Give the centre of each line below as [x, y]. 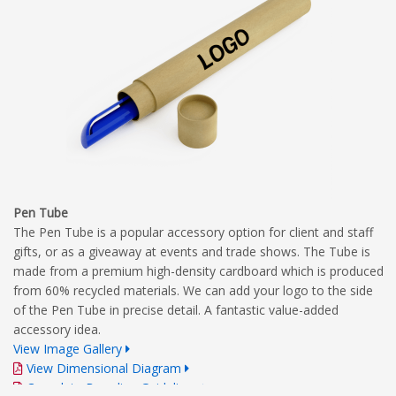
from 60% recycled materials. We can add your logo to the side [193, 290]
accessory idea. [59, 329]
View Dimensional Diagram [104, 368]
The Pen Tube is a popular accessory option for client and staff [193, 232]
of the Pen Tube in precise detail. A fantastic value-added [176, 309]
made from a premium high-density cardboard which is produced [198, 270]
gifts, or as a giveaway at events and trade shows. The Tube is [192, 251]
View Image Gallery [68, 348]
